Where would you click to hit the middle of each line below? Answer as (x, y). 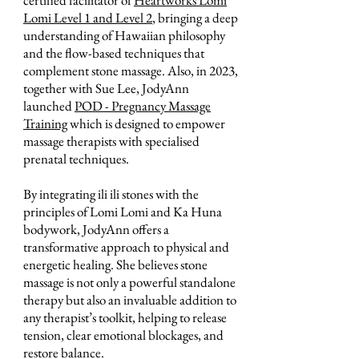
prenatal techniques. (76, 158)
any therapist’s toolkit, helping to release (125, 317)
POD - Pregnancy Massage (143, 105)
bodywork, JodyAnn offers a (96, 229)
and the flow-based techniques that (114, 52)
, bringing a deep (195, 17)
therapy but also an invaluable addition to (130, 299)
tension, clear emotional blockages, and (123, 335)
